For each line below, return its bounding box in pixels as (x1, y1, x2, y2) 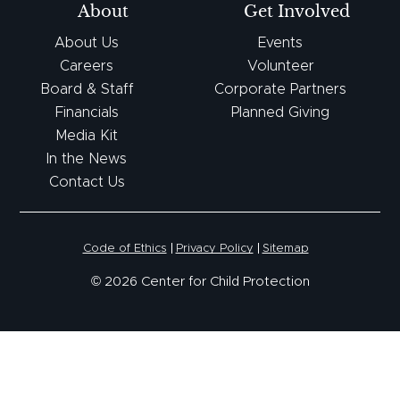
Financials (54, 105, 119, 121)
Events (258, 36, 303, 51)
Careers (60, 59, 114, 74)
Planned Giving (231, 105, 329, 121)
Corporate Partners (214, 82, 346, 97)
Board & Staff (39, 82, 134, 97)
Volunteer (246, 59, 314, 74)
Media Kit (55, 129, 119, 144)
